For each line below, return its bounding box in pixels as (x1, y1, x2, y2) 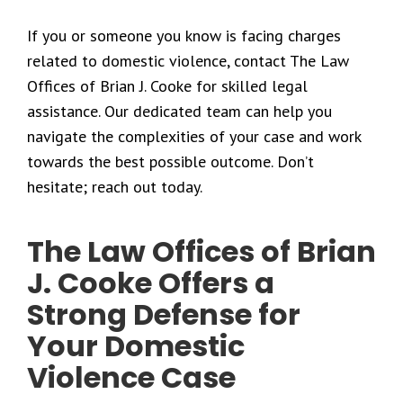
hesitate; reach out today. (27, 176, 202, 197)
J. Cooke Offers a (27, 263, 274, 303)
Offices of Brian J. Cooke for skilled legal (27, 76, 308, 96)
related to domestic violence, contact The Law (27, 50, 349, 71)
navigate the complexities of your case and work (27, 126, 361, 147)
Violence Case (27, 357, 236, 398)
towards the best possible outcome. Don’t (27, 151, 314, 172)
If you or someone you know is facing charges (27, 25, 341, 46)
